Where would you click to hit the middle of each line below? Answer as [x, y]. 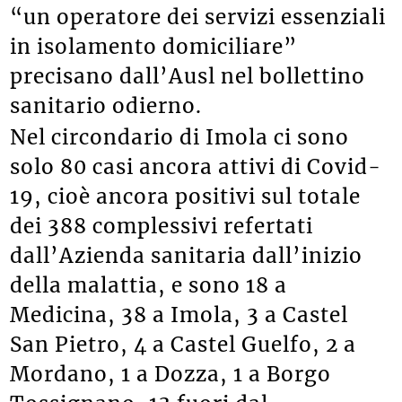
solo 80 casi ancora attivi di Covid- [196, 166]
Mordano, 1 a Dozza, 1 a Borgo [171, 374]
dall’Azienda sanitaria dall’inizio [187, 255]
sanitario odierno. [106, 106]
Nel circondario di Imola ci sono [180, 137]
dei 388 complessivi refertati [162, 226]
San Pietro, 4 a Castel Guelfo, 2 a [184, 344]
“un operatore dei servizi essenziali [198, 17]
